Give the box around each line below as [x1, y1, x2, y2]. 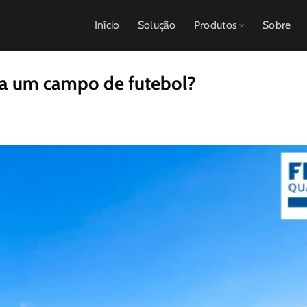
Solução [137, 19, 176, 32]
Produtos [193, 19, 238, 32]
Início [94, 19, 120, 32]
